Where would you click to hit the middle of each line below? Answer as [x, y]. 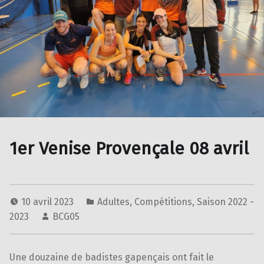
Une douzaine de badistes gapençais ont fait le [112, 257]
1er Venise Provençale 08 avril [129, 149]
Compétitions [163, 202]
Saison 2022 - [225, 202]
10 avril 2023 [49, 202]
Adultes [113, 202]
